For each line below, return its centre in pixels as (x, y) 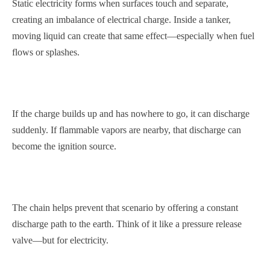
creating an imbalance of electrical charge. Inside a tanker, (121, 20)
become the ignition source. (64, 146)
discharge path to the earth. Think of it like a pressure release (127, 224)
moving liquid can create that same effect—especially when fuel (133, 36)
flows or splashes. (46, 52)
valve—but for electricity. (60, 240)
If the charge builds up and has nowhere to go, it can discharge (131, 114)
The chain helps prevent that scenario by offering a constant (125, 208)
